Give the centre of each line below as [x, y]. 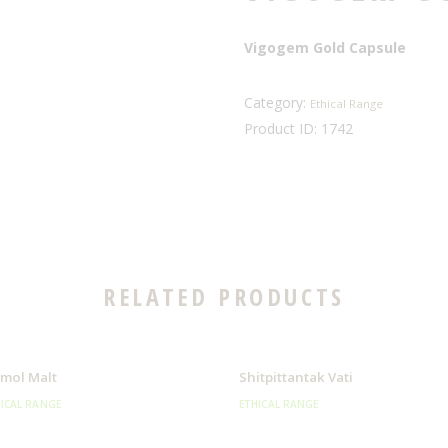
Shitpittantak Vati [296, 376]
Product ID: [282, 129]
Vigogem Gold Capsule [325, 47]
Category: [277, 103]
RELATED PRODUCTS [224, 296]
